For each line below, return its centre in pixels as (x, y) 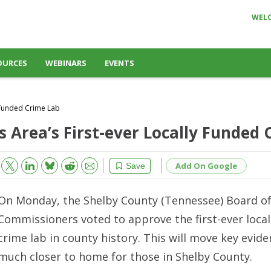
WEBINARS (66, 63)
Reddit (65, 163)
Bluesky (45, 163)
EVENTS (119, 63)
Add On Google (206, 165)
